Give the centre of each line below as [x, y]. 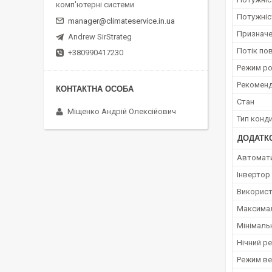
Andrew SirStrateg [100, 37]
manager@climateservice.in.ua [121, 21]
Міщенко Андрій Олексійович [122, 112]
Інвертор [253, 175]
